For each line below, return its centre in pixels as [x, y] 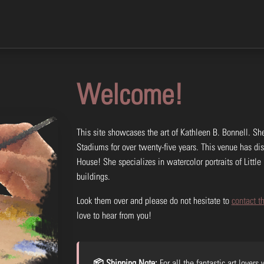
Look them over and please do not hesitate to [154, 200]
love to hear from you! [114, 215]
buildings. [93, 176]
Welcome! [130, 94]
